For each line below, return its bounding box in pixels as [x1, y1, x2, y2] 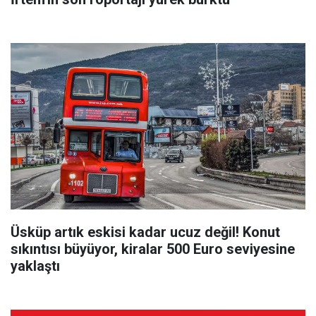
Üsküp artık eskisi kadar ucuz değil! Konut [11, 223, 280, 241]
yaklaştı [11, 257, 60, 274]
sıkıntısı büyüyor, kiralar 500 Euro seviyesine [11, 240, 295, 257]
